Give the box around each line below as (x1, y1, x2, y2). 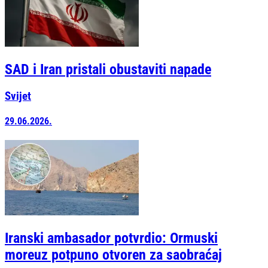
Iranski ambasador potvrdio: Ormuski (5, 230, 218, 247)
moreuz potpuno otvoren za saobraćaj (5, 246, 222, 264)
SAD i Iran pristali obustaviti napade (5, 61, 211, 78)
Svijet (5, 90, 31, 103)
